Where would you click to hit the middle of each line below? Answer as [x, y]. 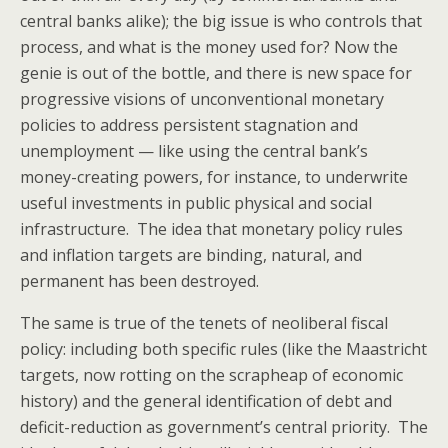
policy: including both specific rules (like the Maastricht [223, 349]
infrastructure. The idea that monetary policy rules [211, 229]
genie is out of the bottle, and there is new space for [216, 73]
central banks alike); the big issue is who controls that [221, 21]
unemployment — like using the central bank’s [194, 151]
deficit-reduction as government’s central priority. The [224, 427]
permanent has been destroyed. [139, 281]
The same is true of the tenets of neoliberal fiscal [204, 323]
